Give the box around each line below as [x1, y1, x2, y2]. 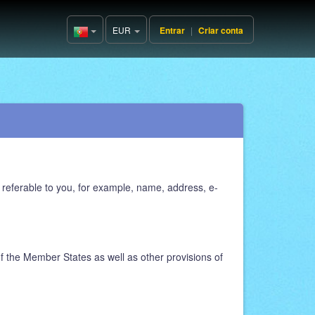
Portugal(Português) [91, 26, 168, 38]
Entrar [160, 24, 185, 37]
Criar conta [198, 24, 243, 37]
